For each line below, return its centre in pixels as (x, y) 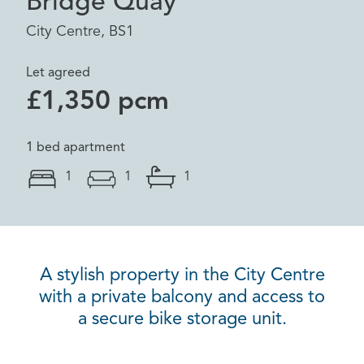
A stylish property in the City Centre (182, 275)
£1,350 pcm (97, 102)
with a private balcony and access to (182, 297)
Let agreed (58, 73)
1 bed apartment (76, 148)
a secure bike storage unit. (182, 319)
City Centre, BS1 (80, 32)
